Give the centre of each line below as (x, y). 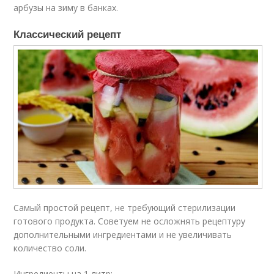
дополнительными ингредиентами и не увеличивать (123, 234)
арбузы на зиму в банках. (66, 8)
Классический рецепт (68, 34)
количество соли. (50, 248)
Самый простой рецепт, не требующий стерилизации (125, 207)
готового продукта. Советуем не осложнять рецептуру (130, 221)
